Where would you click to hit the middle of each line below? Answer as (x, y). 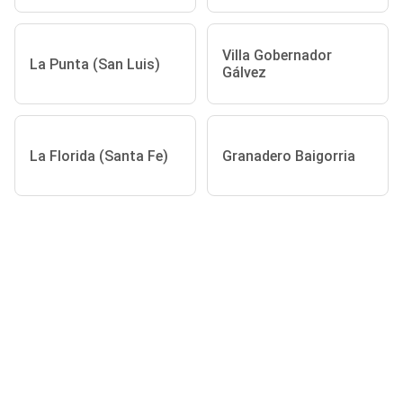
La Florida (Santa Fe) (99, 156)
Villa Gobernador (277, 55)
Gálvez (244, 72)
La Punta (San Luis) (95, 64)
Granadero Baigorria (289, 156)
